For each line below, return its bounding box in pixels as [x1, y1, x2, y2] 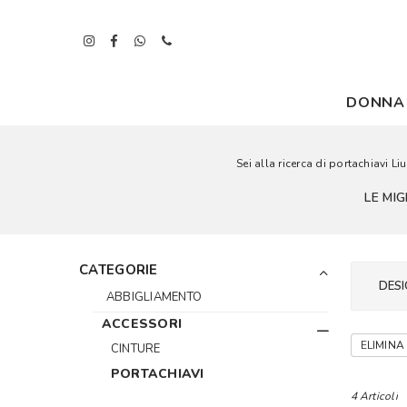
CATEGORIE [79, 261, 158, 279]
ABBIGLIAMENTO [106, 289, 203, 305]
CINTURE [111, 341, 161, 357]
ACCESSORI [102, 315, 183, 333]
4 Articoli [350, 389, 398, 403]
